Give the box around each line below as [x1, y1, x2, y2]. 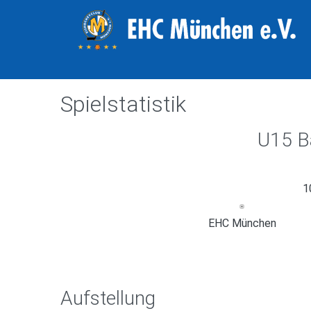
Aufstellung [60, 286, 155, 310]
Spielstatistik [60, 90, 186, 117]
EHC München [208, 216, 276, 230]
